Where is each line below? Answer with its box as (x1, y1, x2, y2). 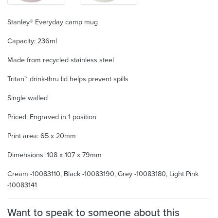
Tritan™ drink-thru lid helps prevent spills (7, 73, 128, 84)
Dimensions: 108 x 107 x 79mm (7, 149, 102, 160)
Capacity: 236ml (7, 35, 57, 46)
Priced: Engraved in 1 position (7, 111, 96, 122)
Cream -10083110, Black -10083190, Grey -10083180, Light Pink (7, 168, 199, 179)
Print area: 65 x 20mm (7, 130, 76, 141)
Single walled (7, 92, 48, 103)
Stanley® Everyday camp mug (7, 16, 98, 27)
